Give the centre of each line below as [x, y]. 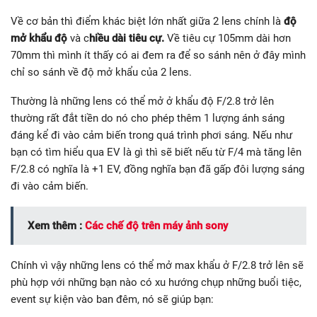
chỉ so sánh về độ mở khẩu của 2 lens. [101, 72]
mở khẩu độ [39, 38]
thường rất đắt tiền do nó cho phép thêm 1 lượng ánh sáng [148, 118]
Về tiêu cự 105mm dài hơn [229, 38]
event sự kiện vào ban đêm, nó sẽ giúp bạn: [112, 299]
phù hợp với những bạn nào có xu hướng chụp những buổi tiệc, [156, 282]
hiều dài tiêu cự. [128, 38]
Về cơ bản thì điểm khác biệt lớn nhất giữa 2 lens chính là [147, 21]
